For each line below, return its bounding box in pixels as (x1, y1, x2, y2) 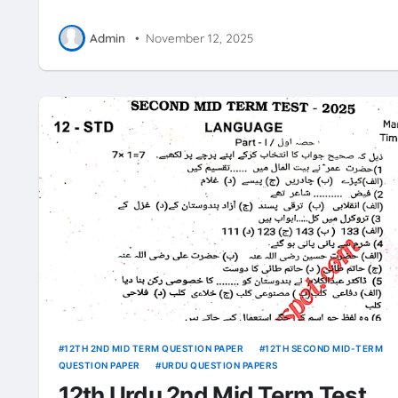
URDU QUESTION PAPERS (161, 359, 278, 370)
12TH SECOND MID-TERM (265, 342, 384, 354)
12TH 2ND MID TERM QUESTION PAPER (64, 342, 243, 354)
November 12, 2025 (146, 30, 254, 46)
